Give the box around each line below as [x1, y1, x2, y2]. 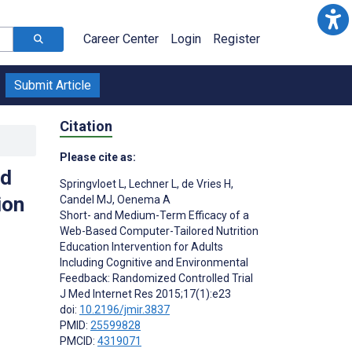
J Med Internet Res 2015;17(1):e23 [60, 287, 231, 300]
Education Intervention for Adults [60, 240, 223, 253]
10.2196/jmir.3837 [79, 302, 170, 316]
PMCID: [60, 334, 97, 347]
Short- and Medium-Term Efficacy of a [60, 208, 249, 222]
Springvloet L [60, 177, 124, 190]
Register [213, 31, 260, 46]
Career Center [83, 31, 159, 46]
